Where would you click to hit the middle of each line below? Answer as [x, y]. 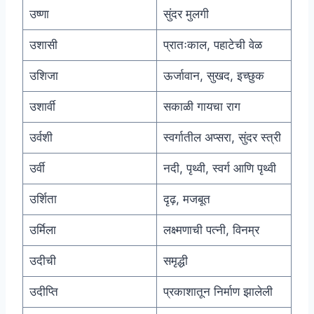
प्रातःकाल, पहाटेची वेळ [212, 45]
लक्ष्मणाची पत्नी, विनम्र [211, 230]
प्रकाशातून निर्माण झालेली [218, 292]
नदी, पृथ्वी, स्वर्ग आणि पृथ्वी [219, 169]
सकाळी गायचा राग [202, 107]
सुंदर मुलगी [186, 14]
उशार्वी [42, 107]
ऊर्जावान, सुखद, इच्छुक [213, 76]
